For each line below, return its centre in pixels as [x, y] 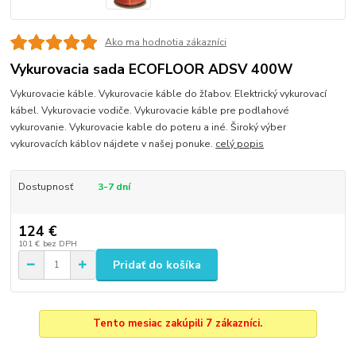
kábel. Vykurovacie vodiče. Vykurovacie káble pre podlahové [150, 110]
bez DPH [60, 244]
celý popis [240, 143]
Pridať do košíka [157, 265]
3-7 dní [114, 186]
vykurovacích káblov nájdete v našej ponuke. [113, 143]
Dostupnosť [45, 186]
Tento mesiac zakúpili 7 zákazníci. [178, 323]
